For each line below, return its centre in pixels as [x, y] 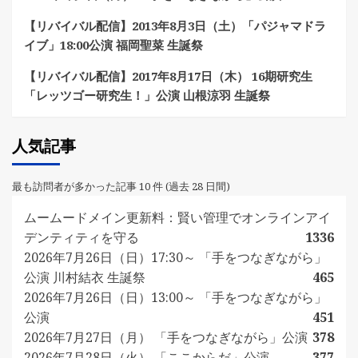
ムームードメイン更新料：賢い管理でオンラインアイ [177, 217]
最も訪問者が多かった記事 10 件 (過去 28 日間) [121, 186]
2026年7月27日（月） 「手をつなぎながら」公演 [166, 337]
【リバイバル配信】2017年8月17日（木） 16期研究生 [168, 76]
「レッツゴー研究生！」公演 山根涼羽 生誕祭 [147, 95]
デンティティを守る [82, 237]
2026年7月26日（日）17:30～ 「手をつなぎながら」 [175, 257]
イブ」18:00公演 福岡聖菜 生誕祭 [113, 45]
